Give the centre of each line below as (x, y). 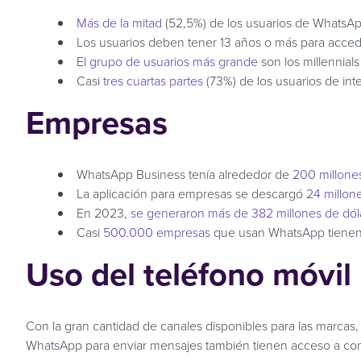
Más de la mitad (119, 22)
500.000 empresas (157, 232)
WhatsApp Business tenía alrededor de (185, 174)
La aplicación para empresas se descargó (190, 193)
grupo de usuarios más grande (174, 61)
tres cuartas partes (153, 80)
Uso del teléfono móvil (189, 274)
